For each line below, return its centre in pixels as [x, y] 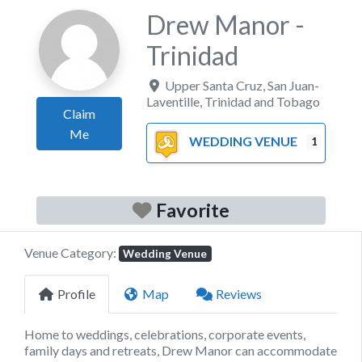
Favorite [193, 210]
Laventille [173, 101]
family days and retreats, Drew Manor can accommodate [181, 350]
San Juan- [294, 85]
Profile [76, 293]
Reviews [239, 293]
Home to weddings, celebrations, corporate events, [165, 334]
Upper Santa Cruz [214, 85]
